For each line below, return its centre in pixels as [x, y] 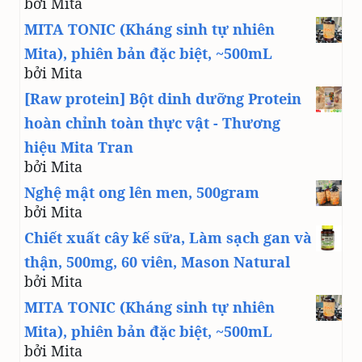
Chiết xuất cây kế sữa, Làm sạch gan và [168, 238]
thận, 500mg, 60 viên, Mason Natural [157, 262]
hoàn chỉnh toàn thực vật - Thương [152, 123]
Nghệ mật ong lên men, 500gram [142, 193]
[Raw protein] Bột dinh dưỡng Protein [163, 99]
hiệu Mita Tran [79, 147]
